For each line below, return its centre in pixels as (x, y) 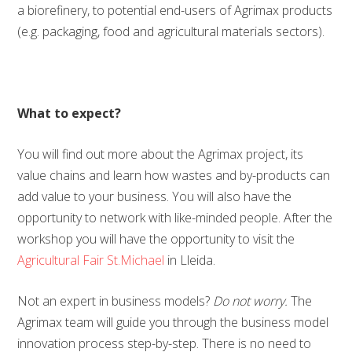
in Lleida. (190, 260)
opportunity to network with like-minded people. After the (175, 218)
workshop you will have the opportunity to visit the (156, 239)
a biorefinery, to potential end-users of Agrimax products (175, 10)
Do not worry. (251, 301)
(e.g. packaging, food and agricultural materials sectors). (171, 31)
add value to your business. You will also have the (155, 196)
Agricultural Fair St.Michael (91, 260)
